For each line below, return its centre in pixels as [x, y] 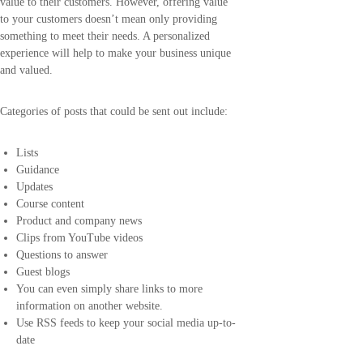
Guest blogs [43, 272]
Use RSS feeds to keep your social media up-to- [126, 323]
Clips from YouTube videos [79, 238]
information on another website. [90, 306]
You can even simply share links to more [109, 289]
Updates [34, 187]
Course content [50, 204]
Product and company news [79, 221]
